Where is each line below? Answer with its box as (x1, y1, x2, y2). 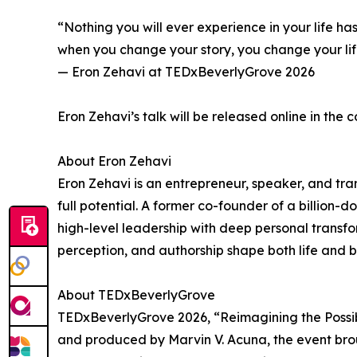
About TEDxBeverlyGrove (57, 287, 215, 304)
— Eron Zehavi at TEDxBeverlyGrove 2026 (57, 64, 315, 80)
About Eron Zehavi (57, 153, 171, 170)
